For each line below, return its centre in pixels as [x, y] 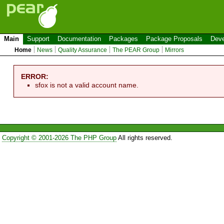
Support [38, 39]
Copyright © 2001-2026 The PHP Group [59, 138]
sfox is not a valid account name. [87, 85]
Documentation [79, 39]
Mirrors [175, 50]
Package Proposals [174, 39]
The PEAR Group [136, 50]
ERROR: [35, 76]
